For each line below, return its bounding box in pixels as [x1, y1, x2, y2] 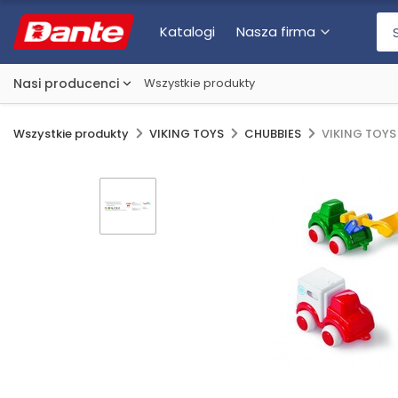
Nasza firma [236, 22, 316, 41]
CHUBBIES [244, 125, 301, 142]
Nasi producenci [13, 75, 119, 92]
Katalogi [160, 22, 216, 41]
